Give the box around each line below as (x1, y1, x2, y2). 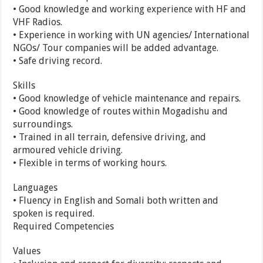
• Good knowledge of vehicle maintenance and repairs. (13, 93, 241, 104)
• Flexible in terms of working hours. (13, 157, 167, 169)
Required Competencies (13, 221, 114, 232)
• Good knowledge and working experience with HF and (13, 4, 247, 15)
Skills (13, 80, 36, 92)
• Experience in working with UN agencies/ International (13, 29, 250, 41)
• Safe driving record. (13, 55, 103, 67)
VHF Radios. (13, 16, 63, 28)
